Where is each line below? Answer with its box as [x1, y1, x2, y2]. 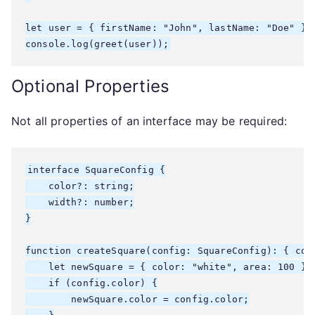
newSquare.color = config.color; [25, 294, 250, 304]
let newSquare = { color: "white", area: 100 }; [25, 262, 312, 272]
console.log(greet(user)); [25, 39, 169, 49]
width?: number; [25, 197, 135, 207]
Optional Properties [11, 76, 170, 96]
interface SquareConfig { [27, 165, 166, 175]
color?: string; [25, 181, 135, 191]
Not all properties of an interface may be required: [11, 114, 288, 128]
